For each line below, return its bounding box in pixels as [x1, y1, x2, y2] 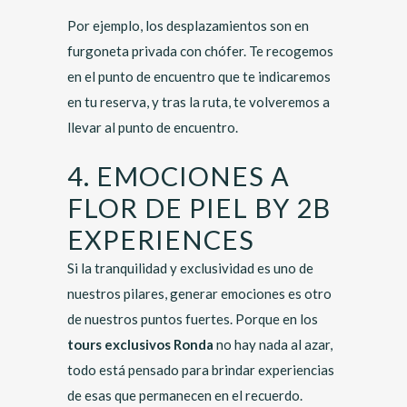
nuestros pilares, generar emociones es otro [67, 285, 332, 302]
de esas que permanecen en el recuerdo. [67, 387, 303, 403]
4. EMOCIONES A [67, 160, 290, 192]
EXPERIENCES [67, 223, 254, 255]
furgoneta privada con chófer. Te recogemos [67, 43, 333, 59]
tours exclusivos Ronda [67, 336, 213, 352]
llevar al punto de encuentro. [67, 119, 241, 135]
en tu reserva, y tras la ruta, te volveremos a [67, 94, 330, 110]
